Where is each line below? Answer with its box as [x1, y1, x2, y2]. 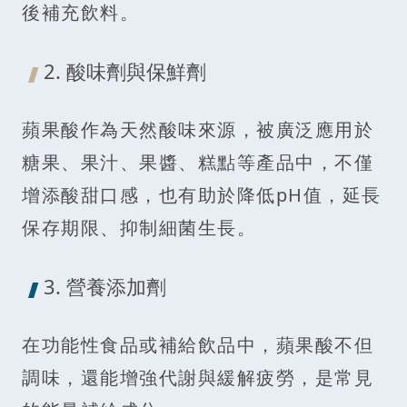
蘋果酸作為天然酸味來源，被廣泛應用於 [22, 116, 373, 142]
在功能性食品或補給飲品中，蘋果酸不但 [22, 332, 373, 357]
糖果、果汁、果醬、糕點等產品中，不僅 [22, 149, 373, 174]
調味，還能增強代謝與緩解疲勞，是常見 [22, 364, 373, 390]
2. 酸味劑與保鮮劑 [44, 56, 206, 84]
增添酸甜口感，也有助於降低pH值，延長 [22, 182, 382, 207]
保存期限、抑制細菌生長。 [22, 214, 256, 240]
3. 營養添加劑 [44, 272, 166, 300]
